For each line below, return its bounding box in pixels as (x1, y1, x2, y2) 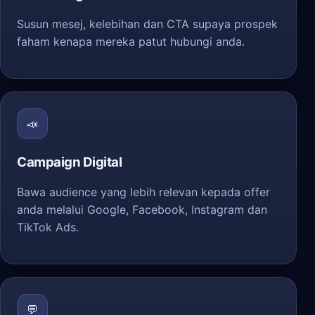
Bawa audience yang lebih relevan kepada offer (17, 185, 270, 199)
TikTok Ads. (17, 220, 79, 234)
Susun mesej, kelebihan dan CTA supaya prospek (17, 17, 278, 31)
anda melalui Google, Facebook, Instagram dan (17, 202, 267, 217)
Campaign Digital (17, 154, 122, 170)
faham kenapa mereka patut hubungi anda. (17, 34, 245, 49)
